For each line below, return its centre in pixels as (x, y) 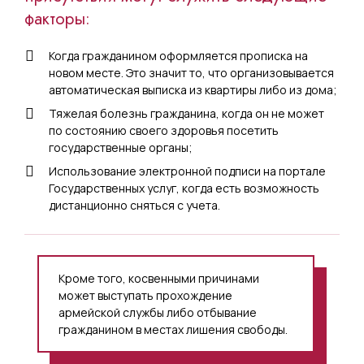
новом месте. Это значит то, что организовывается (191, 72)
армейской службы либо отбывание (158, 312)
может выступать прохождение (145, 295)
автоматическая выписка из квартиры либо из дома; (193, 89)
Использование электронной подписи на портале (187, 171)
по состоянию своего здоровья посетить (164, 130)
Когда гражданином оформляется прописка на (178, 55)
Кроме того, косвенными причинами (159, 278)
